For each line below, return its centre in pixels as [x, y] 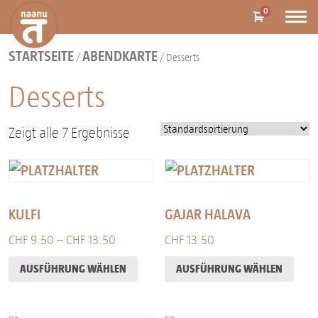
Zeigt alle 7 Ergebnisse [69, 133]
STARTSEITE [41, 56]
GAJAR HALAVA [208, 214]
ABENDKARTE [120, 56]
